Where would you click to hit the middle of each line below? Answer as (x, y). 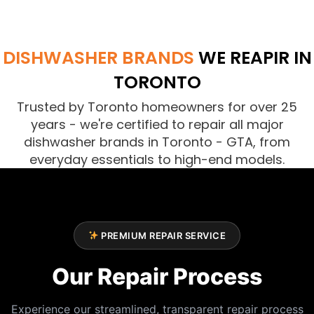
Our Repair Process (157, 276)
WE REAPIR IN (253, 57)
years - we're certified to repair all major (157, 124)
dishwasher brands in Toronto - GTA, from (157, 142)
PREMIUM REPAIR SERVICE (162, 235)
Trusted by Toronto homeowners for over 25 (157, 107)
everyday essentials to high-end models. (157, 159)
